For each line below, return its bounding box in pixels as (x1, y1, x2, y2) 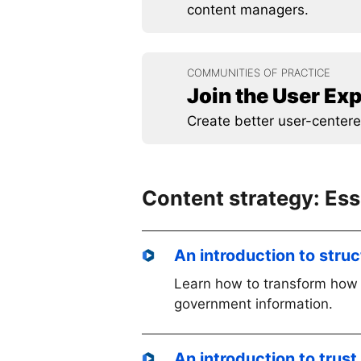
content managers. (187, 2, 309, 18)
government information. (174, 296, 333, 313)
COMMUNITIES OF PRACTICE (187, 66, 330, 79)
